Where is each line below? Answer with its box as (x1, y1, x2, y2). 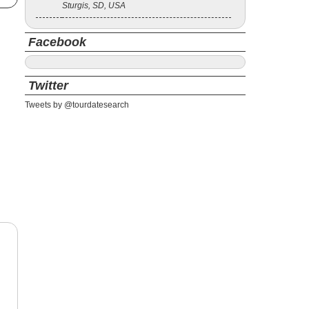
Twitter (28, 79, 68, 92)
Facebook (28, 35, 86, 49)
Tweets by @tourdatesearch (25, 100, 129, 110)
